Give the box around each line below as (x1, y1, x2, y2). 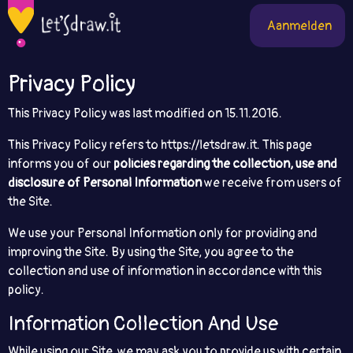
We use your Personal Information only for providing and (8, 225, 318, 241)
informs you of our (8, 156, 113, 172)
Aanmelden (267, 17, 332, 34)
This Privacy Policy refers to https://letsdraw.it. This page (8, 137, 312, 153)
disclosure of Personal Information (8, 175, 202, 191)
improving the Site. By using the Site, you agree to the (8, 244, 294, 260)
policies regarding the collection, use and (113, 156, 337, 172)
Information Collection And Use (8, 311, 279, 336)
